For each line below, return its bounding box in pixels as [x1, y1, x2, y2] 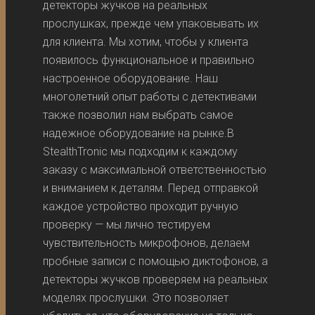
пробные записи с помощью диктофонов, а [43, 255, 269, 269]
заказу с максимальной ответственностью [43, 163, 267, 177]
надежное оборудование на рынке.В [43, 127, 235, 141]
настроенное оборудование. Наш [43, 72, 219, 86]
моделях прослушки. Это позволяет [43, 291, 229, 305]
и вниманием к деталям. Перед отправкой [43, 181, 259, 195]
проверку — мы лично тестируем [43, 218, 211, 232]
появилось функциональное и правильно [43, 53, 255, 67]
